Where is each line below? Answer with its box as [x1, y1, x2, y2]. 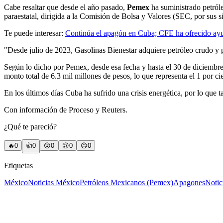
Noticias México [28, 178, 80, 187]
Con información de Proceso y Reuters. [4, 106, 127, 114]
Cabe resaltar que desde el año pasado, [4, 3, 127, 12]
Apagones [173, 178, 205, 187]
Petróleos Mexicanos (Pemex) [80, 178, 173, 187]
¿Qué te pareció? [4, 122, 57, 131]
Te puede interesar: [4, 29, 65, 38]
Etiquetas [4, 161, 33, 170]
